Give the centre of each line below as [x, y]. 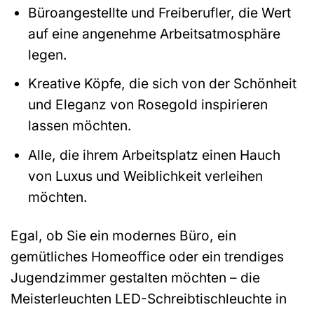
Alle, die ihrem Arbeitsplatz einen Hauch [154, 155]
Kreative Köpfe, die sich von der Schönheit [162, 84]
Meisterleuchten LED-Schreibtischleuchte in [149, 298]
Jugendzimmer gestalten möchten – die [135, 277]
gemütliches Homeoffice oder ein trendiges [147, 256]
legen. [47, 54]
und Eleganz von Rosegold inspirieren [148, 105]
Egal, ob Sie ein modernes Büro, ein [123, 235]
